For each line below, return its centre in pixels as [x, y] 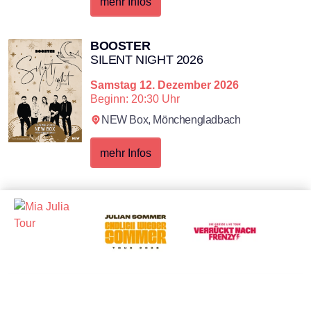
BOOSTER [120, 45]
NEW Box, [127, 119]
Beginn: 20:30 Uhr [135, 98]
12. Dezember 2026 [189, 84]
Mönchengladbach [197, 119]
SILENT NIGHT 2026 [147, 59]
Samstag [114, 84]
